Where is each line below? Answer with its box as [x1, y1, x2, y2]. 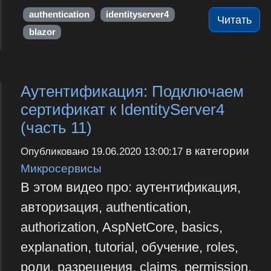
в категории [182, 144, 249, 158]
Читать [217, 13, 252, 26]
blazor [28, 27, 56, 37]
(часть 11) [20, 119, 92, 137]
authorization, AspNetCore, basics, [20, 220, 223, 235]
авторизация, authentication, [20, 200, 191, 215]
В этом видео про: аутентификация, [20, 180, 241, 195]
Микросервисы [20, 162, 102, 175]
